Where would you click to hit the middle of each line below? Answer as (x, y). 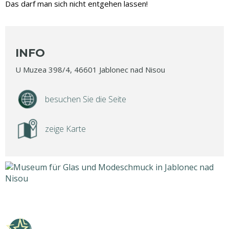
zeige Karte (65, 129)
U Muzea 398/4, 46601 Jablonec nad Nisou (90, 70)
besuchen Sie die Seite (86, 99)
